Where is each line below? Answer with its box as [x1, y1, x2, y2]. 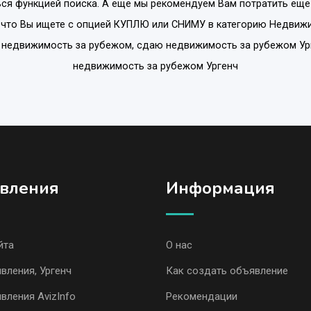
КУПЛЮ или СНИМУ [114, 18, 205, 31]
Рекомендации [166, 289, 237, 303]
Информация [166, 176, 275, 199]
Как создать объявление [166, 264, 288, 277]
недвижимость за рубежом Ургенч [73, 60, 238, 72]
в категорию [205, 18, 269, 31]
